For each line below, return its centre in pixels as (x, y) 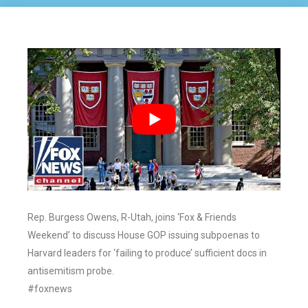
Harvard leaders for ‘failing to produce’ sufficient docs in (147, 253)
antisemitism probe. (71, 271)
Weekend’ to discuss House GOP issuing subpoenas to (144, 235)
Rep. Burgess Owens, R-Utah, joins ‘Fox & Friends (132, 218)
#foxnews (50, 289)
